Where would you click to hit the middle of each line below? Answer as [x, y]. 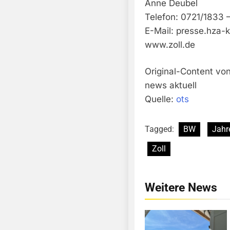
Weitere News [181, 187]
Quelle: [160, 99]
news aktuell [171, 85]
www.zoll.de [170, 44]
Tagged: [160, 129]
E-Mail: [160, 31]
